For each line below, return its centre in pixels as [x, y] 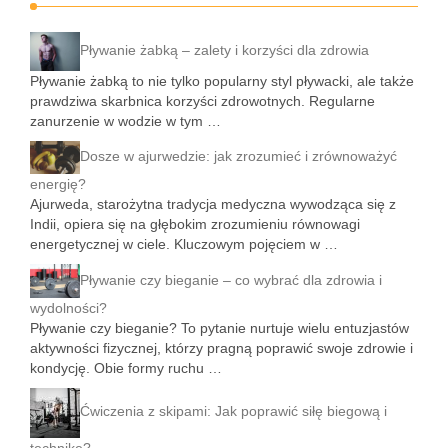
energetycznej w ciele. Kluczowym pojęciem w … [184, 244]
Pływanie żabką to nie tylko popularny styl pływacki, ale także [222, 81]
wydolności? [68, 307]
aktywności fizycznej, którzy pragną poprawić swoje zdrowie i [221, 347]
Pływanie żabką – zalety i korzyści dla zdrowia [224, 50]
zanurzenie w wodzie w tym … [125, 121]
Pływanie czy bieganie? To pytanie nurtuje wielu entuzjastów [219, 327]
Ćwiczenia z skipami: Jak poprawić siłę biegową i [233, 411]
